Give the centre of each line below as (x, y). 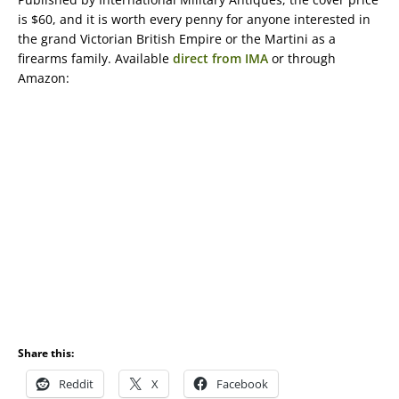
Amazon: (44, 78)
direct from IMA (220, 58)
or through (302, 58)
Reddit (76, 384)
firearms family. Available (95, 58)
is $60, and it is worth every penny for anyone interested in (194, 19)
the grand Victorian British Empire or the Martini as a (177, 39)
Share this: (46, 353)
